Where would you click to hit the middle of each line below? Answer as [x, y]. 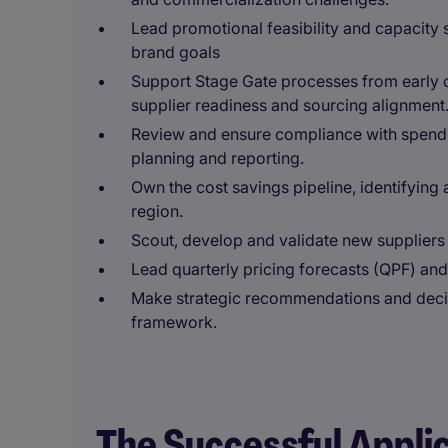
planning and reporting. [217, 158]
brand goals [175, 52]
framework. [174, 322]
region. [157, 211]
